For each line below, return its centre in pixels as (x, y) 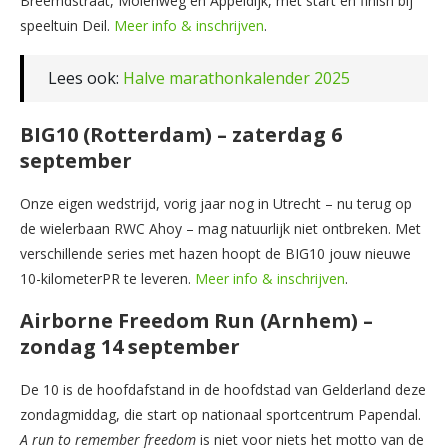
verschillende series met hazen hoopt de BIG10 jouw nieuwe (215, 253)
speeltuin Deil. (67, 25)
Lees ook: (85, 77)
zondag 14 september (130, 346)
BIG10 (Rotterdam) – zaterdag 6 (181, 134)
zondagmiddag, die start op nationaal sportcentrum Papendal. (220, 414)
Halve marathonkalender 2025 (236, 77)
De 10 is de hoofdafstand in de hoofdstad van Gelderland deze (223, 389)
